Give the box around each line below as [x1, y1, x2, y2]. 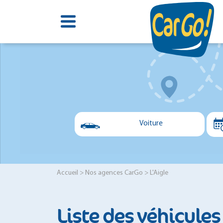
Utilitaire [113, 157, 140, 165]
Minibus [113, 177, 137, 185]
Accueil [57, 169, 78, 177]
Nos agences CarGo [85, 169, 143, 177]
